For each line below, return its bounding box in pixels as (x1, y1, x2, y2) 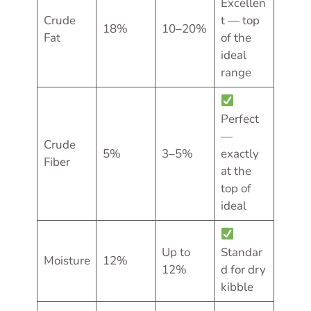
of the (220, 29, 251, 46)
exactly (220, 145, 259, 162)
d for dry (220, 261, 266, 278)
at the (220, 162, 251, 179)
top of (220, 180, 251, 196)
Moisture (43, 252, 90, 269)
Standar (220, 244, 262, 260)
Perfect (220, 110, 259, 127)
